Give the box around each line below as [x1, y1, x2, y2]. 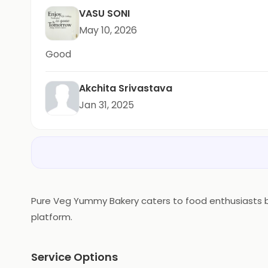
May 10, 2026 [79, 23, 137, 37]
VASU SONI [79, 6, 130, 20]
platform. [31, 210, 72, 223]
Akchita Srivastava [79, 81, 172, 95]
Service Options [31, 249, 118, 264]
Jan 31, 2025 [79, 98, 134, 112]
